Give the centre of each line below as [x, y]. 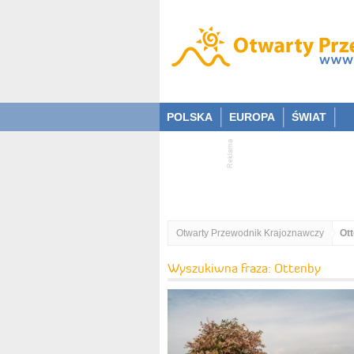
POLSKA [190, 117]
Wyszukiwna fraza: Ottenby [244, 268]
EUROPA [252, 117]
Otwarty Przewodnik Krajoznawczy [250, 233]
